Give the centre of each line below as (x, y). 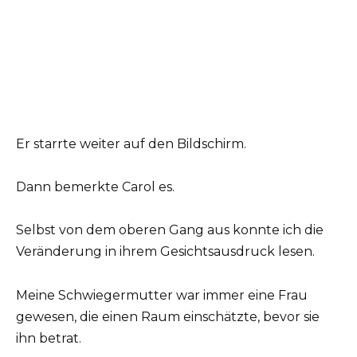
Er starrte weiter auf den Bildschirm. (131, 143)
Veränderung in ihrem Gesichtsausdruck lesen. (165, 252)
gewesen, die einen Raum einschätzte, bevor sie (168, 316)
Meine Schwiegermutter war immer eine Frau (162, 295)
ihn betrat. (49, 338)
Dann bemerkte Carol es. (95, 187)
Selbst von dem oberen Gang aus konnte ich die (170, 230)
